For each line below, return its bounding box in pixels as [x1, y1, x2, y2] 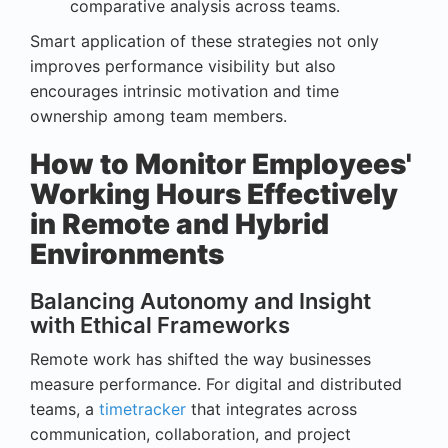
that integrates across [186, 399, 357, 420]
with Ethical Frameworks [30, 312, 290, 339]
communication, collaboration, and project [30, 424, 351, 445]
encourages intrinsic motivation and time [30, 81, 339, 102]
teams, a [30, 399, 99, 420]
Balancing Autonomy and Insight [30, 288, 371, 315]
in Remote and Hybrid [30, 207, 329, 242]
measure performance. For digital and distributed [30, 374, 402, 395]
